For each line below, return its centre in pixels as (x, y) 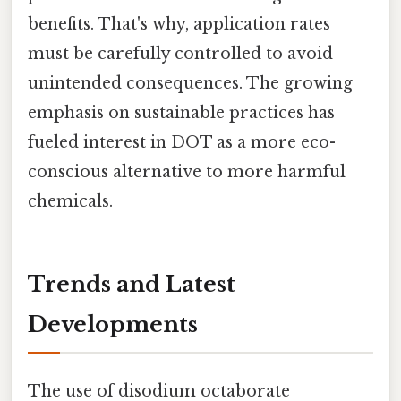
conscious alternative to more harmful (187, 171)
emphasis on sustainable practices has (181, 112)
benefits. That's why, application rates (179, 24)
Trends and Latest (132, 284)
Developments (113, 324)
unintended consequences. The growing (190, 83)
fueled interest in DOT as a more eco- (182, 142)
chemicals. (70, 201)
